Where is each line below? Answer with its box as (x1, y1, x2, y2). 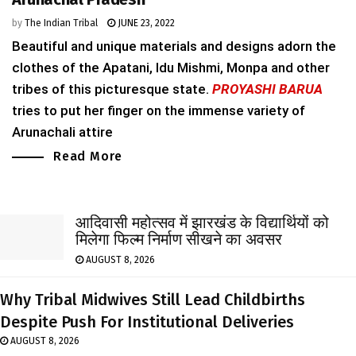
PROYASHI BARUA (212, 81, 323, 98)
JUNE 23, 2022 (115, 17, 175, 29)
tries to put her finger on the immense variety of (12, 103, 305, 119)
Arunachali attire (12, 124, 113, 141)
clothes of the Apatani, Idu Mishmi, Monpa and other (12, 60, 330, 76)
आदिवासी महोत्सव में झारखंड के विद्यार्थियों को (75, 213, 329, 233)
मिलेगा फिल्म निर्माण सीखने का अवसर (75, 230, 282, 250)
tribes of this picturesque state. (12, 81, 212, 98)
